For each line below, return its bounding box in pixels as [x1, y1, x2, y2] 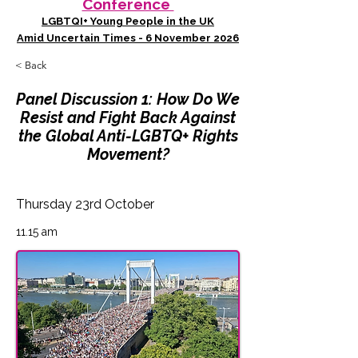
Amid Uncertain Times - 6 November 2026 [17, 32, 239, 44]
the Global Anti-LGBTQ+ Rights [18, 127, 238, 145]
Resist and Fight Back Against [20, 109, 236, 127]
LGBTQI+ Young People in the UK [42, 15, 214, 27]
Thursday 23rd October [16, 197, 154, 212]
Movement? [86, 145, 169, 164]
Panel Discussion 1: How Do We [16, 90, 240, 109]
